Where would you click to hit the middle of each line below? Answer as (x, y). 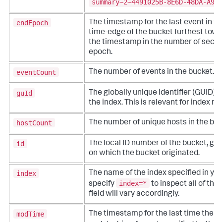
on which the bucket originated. (144, 154)
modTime (30, 214)
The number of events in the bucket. (151, 73)
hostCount (34, 123)
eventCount (36, 72)
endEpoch (32, 23)
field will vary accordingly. (134, 194)
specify (102, 184)
